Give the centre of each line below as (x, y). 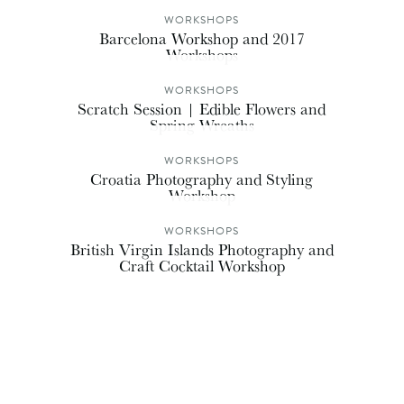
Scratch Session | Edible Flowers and (202, 108)
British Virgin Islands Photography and (202, 248)
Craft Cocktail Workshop (202, 265)
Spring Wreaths (202, 124)
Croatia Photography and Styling (202, 178)
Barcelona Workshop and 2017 (202, 37)
